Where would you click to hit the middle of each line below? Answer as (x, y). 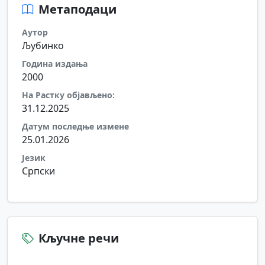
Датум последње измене (75, 126)
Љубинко (43, 46)
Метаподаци (77, 9)
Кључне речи (79, 238)
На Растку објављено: (68, 95)
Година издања (55, 64)
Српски (38, 171)
